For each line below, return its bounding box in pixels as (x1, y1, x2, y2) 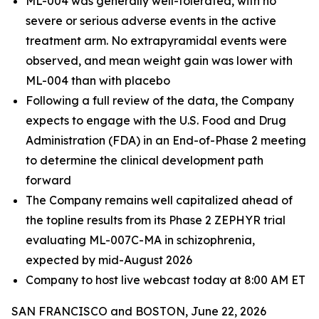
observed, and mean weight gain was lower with (26, 53, 293, 68)
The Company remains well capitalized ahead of (26, 193, 293, 207)
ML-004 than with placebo (26, 73, 170, 88)
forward (26, 173, 71, 187)
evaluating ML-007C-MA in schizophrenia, (26, 233, 255, 247)
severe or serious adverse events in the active (26, 14, 276, 28)
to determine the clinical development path (26, 153, 263, 167)
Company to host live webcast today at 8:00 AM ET (26, 273, 305, 287)
